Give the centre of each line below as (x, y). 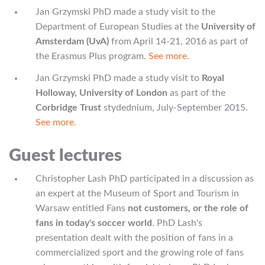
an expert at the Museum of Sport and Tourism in (137, 193)
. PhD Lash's (177, 223)
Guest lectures (65, 156)
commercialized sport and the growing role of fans (140, 253)
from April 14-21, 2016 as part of (179, 41)
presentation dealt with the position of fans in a (134, 238)
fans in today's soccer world (94, 223)
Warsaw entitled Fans (80, 208)
